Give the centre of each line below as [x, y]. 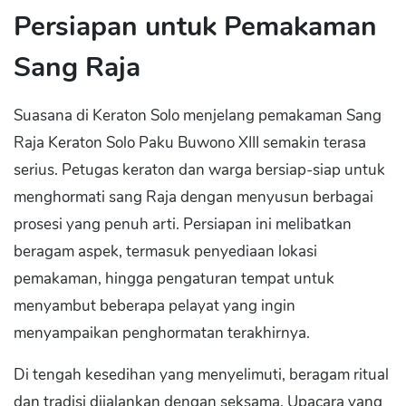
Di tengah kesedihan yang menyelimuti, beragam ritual [201, 375]
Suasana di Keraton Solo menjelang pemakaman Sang [198, 116]
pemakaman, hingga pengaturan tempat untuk [174, 279]
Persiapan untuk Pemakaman [195, 27]
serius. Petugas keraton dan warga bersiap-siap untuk [199, 170]
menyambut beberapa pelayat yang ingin [155, 306]
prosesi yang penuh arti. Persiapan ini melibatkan [183, 224]
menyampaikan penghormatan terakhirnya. [162, 333]
